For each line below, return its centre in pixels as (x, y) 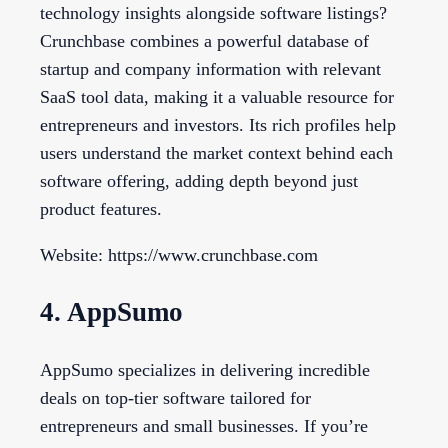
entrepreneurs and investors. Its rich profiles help (218, 124)
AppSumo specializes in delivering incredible (205, 370)
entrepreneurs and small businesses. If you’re (204, 426)
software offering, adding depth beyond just (199, 180)
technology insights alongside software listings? (213, 12)
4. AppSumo (111, 312)
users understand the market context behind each (216, 152)
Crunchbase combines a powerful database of (204, 40)
